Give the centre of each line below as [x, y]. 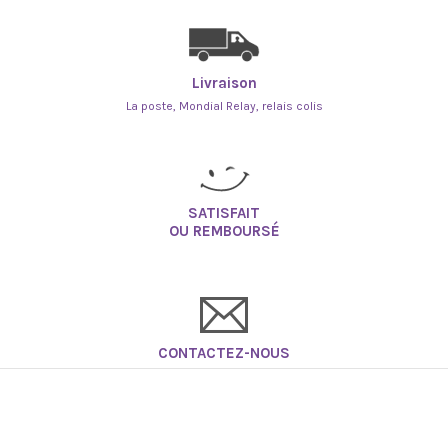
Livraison [224, 83]
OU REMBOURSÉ [224, 231]
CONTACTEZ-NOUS [224, 353]
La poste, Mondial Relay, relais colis [224, 106]
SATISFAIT [224, 213]
